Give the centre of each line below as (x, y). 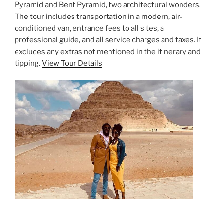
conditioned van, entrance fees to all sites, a (89, 28)
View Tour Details (72, 63)
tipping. (28, 63)
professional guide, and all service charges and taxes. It (108, 40)
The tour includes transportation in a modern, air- (99, 16)
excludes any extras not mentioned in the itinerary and (108, 51)
